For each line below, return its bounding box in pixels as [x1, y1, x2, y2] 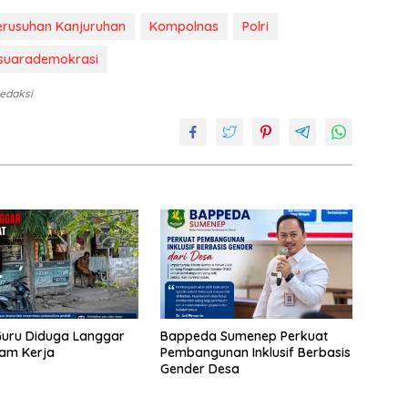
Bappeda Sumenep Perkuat [159, 327, 328, 344]
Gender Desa [159, 360, 240, 377]
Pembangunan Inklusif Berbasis [159, 343, 351, 361]
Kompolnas [149, 18, 219, 36]
